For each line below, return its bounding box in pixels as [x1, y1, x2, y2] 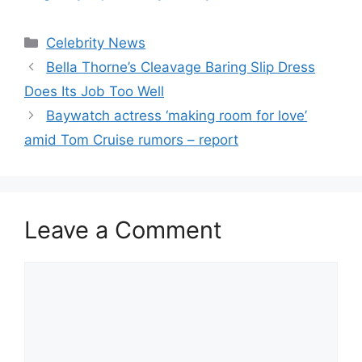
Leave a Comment [24, 215, 222, 244]
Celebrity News [46, 34, 146, 51]
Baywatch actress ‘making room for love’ [46, 107, 308, 124]
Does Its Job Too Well [24, 82, 164, 99]
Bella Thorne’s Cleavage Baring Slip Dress [46, 58, 316, 75]
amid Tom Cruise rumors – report [24, 131, 238, 148]
